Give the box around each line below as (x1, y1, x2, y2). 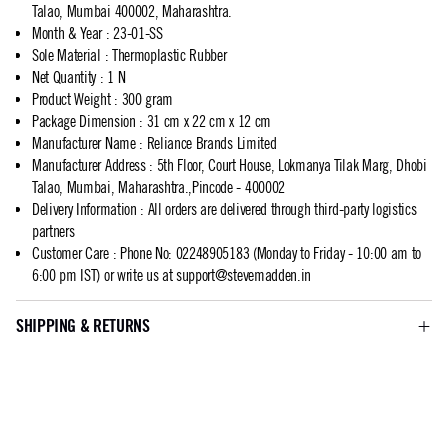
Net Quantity (32, 68, 97, 87)
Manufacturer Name (32, 134, 136, 153)
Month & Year (32, 24, 103, 43)
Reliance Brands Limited (146, 134, 277, 153)
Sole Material (32, 46, 101, 65)
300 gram (121, 90, 174, 109)
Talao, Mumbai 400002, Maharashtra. (32, 2, 233, 21)
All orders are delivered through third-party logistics (147, 200, 417, 219)
